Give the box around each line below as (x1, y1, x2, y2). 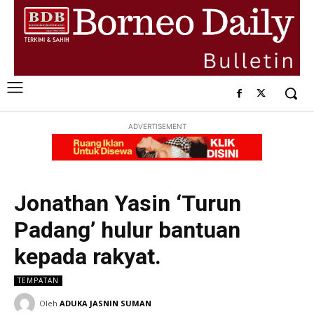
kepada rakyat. (14, 243, 161, 270)
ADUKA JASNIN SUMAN (60, 297, 151, 308)
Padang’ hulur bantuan (14, 216, 240, 243)
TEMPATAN (18, 275, 59, 285)
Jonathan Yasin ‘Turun (14, 189, 241, 217)
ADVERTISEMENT (128, 122, 186, 131)
